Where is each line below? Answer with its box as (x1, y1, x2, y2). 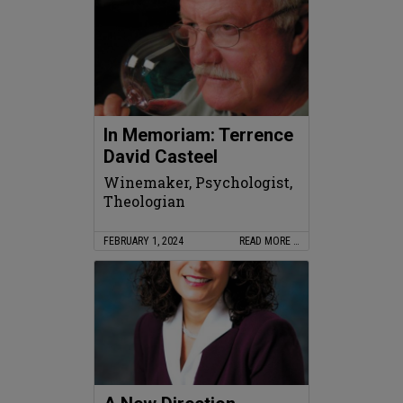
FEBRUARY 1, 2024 (103, 235, 184, 248)
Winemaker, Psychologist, (103, 173, 292, 193)
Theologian (103, 192, 185, 211)
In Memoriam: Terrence (103, 124, 293, 147)
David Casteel (103, 146, 218, 168)
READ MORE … (239, 235, 300, 248)
